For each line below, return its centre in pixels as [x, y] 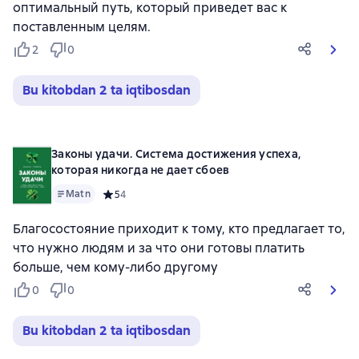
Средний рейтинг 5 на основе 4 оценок [194, 194]
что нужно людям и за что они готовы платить [159, 248]
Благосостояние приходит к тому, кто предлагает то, [179, 229]
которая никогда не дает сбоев [141, 170]
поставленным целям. [82, 27]
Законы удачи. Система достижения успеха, [176, 154]
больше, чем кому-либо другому [115, 267]
